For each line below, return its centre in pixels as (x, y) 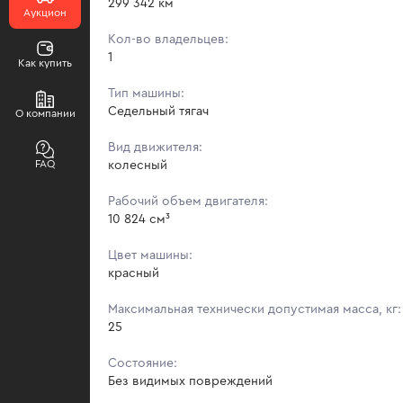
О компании (45, 113)
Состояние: (143, 363)
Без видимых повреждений (190, 381)
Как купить (45, 63)
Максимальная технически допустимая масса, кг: (255, 309)
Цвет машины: (150, 255)
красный (134, 273)
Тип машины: (146, 93)
